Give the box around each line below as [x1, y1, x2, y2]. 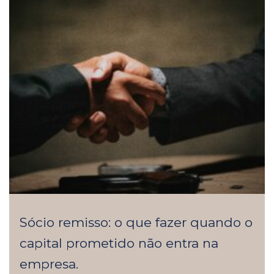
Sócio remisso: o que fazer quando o [20, 214, 253, 230]
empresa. [20, 256, 78, 272]
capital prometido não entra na [20, 235, 218, 251]
